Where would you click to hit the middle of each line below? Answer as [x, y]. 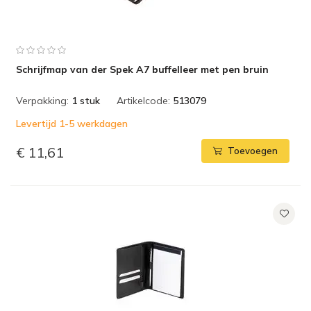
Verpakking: [42, 101]
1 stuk [86, 101]
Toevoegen [253, 151]
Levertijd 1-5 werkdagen [72, 124]
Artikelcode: [143, 101]
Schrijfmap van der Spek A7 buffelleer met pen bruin [142, 69]
